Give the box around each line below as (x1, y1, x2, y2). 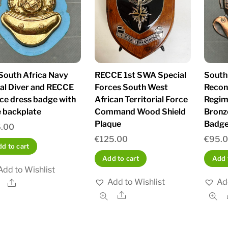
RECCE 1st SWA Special (94, 70, 186, 80)
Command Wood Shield (94, 106, 186, 117)
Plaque (94, 119, 121, 129)
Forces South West (94, 82, 168, 92)
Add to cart (102, 155, 139, 163)
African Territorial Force (94, 94, 188, 104)
